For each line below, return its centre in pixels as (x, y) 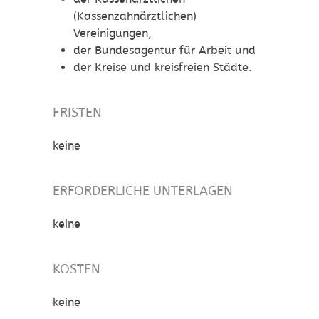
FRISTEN (77, 113)
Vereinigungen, (112, 33)
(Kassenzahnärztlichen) (135, 16)
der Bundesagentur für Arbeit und (164, 51)
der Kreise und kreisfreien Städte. (162, 68)
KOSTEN (77, 269)
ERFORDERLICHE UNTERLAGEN (143, 191)
